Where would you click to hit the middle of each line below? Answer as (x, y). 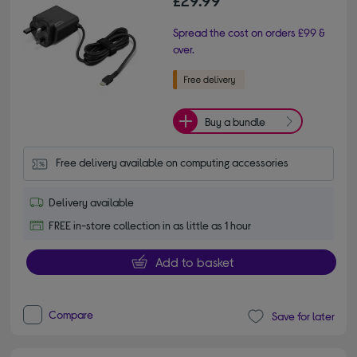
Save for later (303, 316)
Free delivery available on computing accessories (173, 163)
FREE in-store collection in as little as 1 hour (150, 225)
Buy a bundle (235, 121)
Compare (71, 314)
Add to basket (194, 261)
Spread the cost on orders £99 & (249, 33)
